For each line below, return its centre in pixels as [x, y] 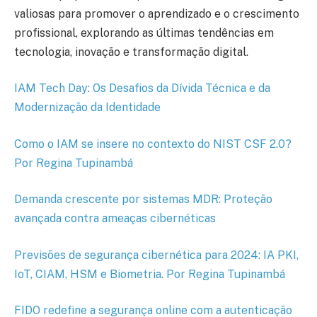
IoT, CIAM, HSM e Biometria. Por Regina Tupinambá [150, 274]
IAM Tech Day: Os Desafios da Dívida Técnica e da [142, 88]
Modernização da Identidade [87, 108]
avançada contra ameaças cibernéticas [115, 219]
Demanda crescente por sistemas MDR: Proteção [143, 200]
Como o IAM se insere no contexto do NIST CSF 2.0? [153, 144]
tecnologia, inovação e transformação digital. [131, 52]
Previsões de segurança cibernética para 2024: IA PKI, [156, 255]
